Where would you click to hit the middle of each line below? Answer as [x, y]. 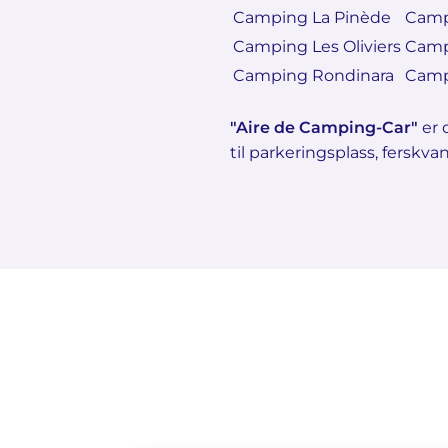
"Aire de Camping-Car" [324, 127]
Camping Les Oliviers [317, 46]
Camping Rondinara [313, 75]
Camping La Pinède [312, 17]
